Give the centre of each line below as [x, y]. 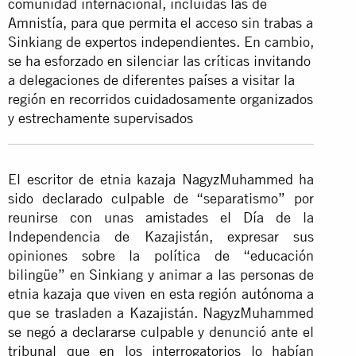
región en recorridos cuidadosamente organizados [161, 99]
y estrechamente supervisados [101, 118]
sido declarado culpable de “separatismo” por [161, 198]
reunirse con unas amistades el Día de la [161, 217]
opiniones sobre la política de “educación [161, 255]
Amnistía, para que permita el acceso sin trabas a [161, 22]
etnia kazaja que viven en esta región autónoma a [161, 293]
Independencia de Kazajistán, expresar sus [161, 236]
